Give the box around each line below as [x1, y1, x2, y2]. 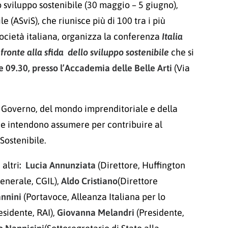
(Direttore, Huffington [96, 160, 185, 170]
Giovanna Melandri [57, 207, 134, 218]
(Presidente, [134, 207, 184, 218]
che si [169, 47, 194, 58]
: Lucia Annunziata [19, 160, 96, 170]
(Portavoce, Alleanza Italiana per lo [21, 191, 165, 202]
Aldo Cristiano [61, 176, 118, 186]
